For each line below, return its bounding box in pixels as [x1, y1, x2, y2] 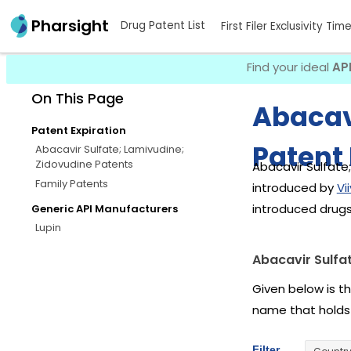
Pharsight [31, 15, 109, 38]
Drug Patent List [121, 18, 205, 34]
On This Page [31, 88, 124, 108]
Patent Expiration [31, 122, 126, 138]
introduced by [251, 179, 337, 196]
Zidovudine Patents [35, 156, 133, 172]
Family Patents [35, 175, 108, 191]
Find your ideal [247, 59, 332, 75]
